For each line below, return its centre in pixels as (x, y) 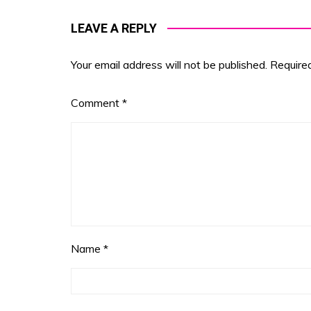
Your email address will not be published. (169, 64)
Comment (96, 102)
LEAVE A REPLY (114, 28)
